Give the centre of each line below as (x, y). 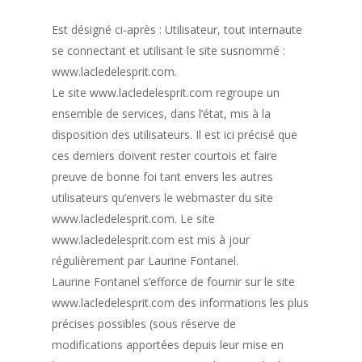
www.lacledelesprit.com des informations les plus (181, 302)
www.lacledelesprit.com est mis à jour (151, 239)
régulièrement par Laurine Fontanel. (145, 260)
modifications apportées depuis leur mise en (168, 344)
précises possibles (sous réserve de (144, 323)
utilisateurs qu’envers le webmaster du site (163, 197)
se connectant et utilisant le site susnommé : (169, 50)
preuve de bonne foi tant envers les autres (163, 176)
